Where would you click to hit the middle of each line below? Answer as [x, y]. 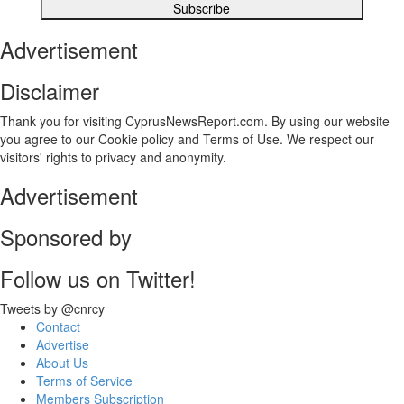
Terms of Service [84, 381]
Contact [58, 327]
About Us [62, 363]
